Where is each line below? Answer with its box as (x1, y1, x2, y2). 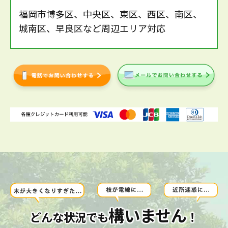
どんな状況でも (30, 209, 108, 225)
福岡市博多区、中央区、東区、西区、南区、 (19, 7, 202, 20)
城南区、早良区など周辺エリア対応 (19, 21, 165, 35)
